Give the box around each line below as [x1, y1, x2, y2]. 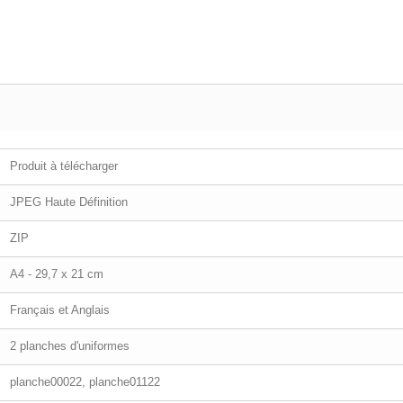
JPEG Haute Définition [10, 195, 128, 209]
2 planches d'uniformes [10, 339, 130, 353]
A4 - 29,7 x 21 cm [10, 267, 103, 281]
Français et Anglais [10, 303, 110, 317]
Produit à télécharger [10, 159, 118, 173]
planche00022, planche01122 [10, 375, 160, 389]
